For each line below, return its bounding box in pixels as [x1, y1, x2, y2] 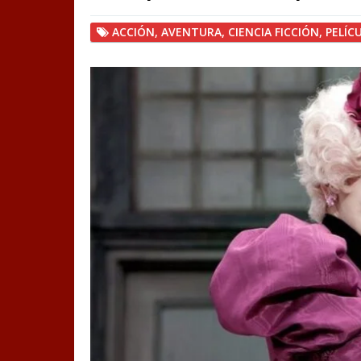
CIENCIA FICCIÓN [228, 24, 319, 39]
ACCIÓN [112, 24, 155, 39]
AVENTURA [161, 24, 222, 39]
